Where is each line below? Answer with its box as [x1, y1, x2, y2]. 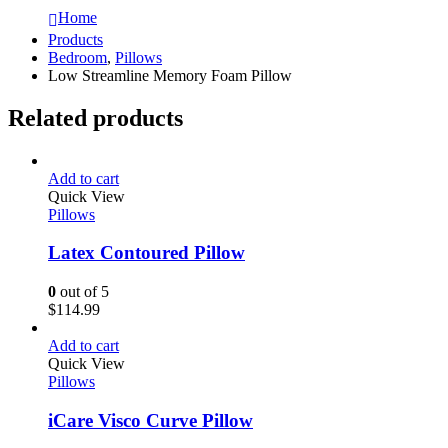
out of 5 [56, 283, 109, 301]
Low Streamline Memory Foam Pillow [48, 66, 292, 84]
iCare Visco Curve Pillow [48, 409, 253, 431]
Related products [8, 104, 183, 131]
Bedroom [48, 48, 107, 66]
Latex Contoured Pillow [48, 242, 245, 264]
